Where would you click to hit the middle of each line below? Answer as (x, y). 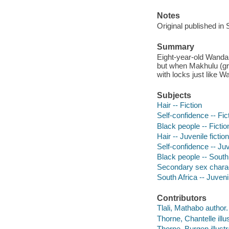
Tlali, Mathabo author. (192, 208)
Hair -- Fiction (179, 105)
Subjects (174, 95)
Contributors (181, 198)
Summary (175, 47)
